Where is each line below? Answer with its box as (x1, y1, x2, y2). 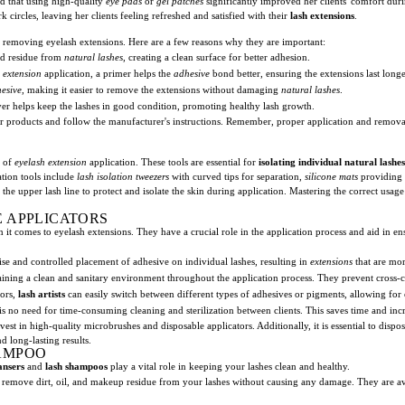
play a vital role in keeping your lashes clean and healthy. (108, 360, 350, 372)
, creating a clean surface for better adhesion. (123, 51, 310, 62)
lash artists (18, 287, 65, 299)
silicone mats (305, 170, 358, 182)
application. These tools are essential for (87, 155, 259, 167)
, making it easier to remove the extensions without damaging (22, 83, 281, 95)
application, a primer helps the (42, 67, 174, 79)
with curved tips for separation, (169, 170, 305, 182)
